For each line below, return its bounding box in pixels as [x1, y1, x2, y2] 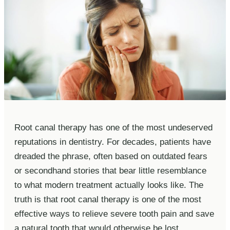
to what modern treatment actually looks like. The [14, 180, 203, 190]
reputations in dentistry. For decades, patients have [14, 137, 211, 147]
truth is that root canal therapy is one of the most [14, 194, 201, 204]
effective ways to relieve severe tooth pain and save [14, 208, 214, 219]
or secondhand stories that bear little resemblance [14, 165, 206, 176]
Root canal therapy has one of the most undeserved [14, 122, 213, 132]
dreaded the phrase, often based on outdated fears [14, 151, 207, 161]
